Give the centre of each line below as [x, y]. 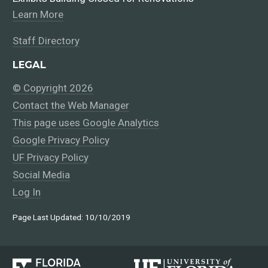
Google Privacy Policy [61, 140]
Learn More [38, 15]
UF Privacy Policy [51, 157]
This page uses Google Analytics [86, 122]
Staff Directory [46, 40]
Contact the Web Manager [71, 105]
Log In [27, 192]
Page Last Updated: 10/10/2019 [72, 217]
